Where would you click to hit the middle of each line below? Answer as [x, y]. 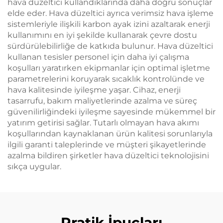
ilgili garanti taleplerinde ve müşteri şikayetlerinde [107, 145]
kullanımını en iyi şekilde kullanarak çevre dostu [102, 35]
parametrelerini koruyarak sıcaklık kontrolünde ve [106, 79]
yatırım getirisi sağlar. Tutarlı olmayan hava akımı [103, 123]
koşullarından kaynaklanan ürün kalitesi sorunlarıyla [110, 134]
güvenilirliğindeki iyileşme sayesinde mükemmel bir [111, 112]
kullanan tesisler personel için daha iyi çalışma [98, 57]
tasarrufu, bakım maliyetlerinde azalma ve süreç [102, 101]
